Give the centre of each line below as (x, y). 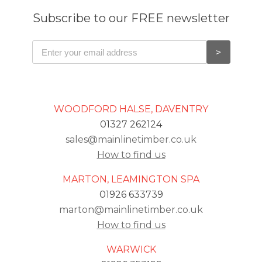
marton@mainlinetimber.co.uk (131, 210)
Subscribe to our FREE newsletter (131, 18)
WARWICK (131, 250)
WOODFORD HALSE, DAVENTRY (131, 109)
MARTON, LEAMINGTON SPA (131, 180)
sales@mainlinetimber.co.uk (131, 140)
